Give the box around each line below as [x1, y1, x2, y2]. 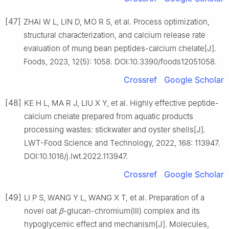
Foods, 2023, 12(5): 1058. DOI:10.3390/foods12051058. [24, 56, 217, 66]
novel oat [24, 205, 59, 216]
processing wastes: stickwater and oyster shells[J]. [24, 124, 205, 134]
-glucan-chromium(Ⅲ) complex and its [63, 205, 200, 216]
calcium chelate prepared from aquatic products [24, 111, 193, 121]
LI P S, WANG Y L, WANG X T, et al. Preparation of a [24, 192, 204, 202]
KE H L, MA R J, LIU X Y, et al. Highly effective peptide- [24, 98, 219, 108]
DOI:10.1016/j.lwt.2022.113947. [24, 151, 128, 161]
